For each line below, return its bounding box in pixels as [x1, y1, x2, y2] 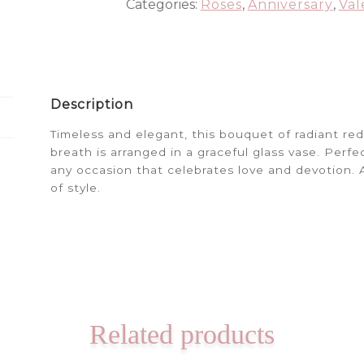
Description [50, 96, 134, 112]
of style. [50, 180, 102, 194]
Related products [89, 318, 275, 349]
